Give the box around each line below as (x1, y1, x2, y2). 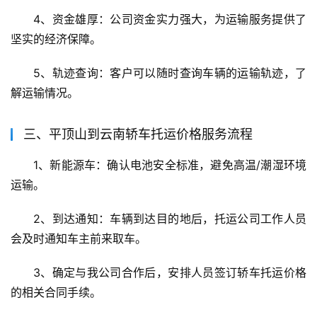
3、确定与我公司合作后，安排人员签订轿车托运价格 (33, 265, 306, 280)
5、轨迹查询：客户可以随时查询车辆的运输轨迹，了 (33, 66, 306, 81)
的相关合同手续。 (11, 285, 101, 300)
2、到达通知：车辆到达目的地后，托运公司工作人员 (33, 212, 306, 226)
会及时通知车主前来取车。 (11, 231, 146, 246)
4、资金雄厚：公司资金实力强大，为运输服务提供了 (33, 12, 306, 27)
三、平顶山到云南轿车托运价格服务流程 (23, 127, 253, 142)
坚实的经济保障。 (11, 32, 101, 47)
